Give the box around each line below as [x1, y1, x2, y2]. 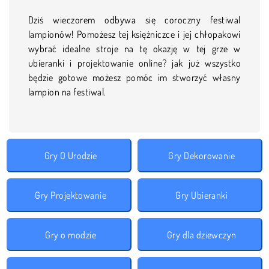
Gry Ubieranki [175, 189, 228, 201]
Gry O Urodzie [44, 149, 97, 162]
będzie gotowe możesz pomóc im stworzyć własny [28, 71, 241, 83]
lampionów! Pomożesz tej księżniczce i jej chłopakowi [28, 28, 241, 40]
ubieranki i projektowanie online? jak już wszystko [28, 56, 241, 69]
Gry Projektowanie [35, 189, 107, 201]
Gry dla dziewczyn [166, 228, 237, 241]
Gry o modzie [45, 228, 97, 241]
